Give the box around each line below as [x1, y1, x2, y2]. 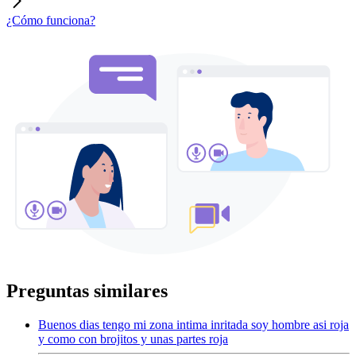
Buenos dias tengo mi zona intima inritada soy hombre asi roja [38, 317, 349, 331]
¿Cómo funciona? [6, 13, 95, 27]
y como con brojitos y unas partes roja [38, 331, 228, 346]
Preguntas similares [6, 280, 168, 301]
